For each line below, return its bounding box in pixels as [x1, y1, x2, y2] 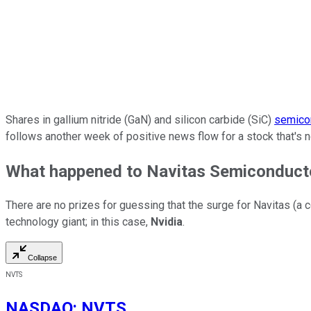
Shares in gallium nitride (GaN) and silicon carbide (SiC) [6, 112, 274, 126]
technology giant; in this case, [6, 215, 151, 229]
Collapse [28, 253, 57, 262]
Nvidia [151, 215, 183, 229]
